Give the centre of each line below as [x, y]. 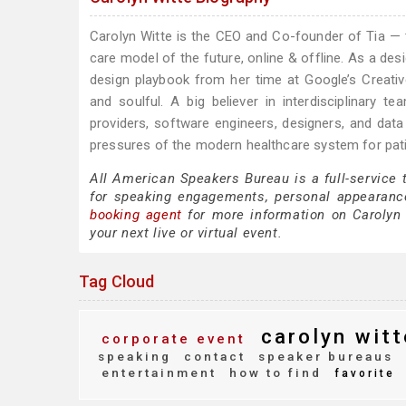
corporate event [174, 339]
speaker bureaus [323, 356]
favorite [362, 373]
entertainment [159, 372]
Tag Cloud [117, 281]
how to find [273, 372]
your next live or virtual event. [186, 233]
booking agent [136, 215]
